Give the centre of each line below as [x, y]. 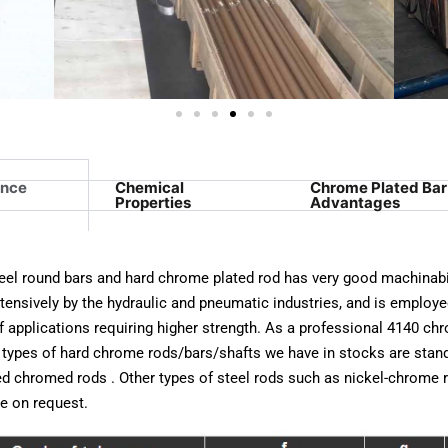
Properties [153, 203]
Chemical [149, 188]
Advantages [355, 203]
